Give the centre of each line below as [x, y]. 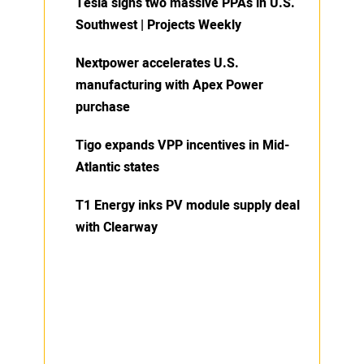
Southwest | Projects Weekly [158, 25]
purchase [103, 107]
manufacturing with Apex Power [169, 85]
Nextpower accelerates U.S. [157, 63]
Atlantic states [117, 167]
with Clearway [117, 227]
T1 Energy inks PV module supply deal [188, 205]
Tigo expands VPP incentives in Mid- [182, 145]
